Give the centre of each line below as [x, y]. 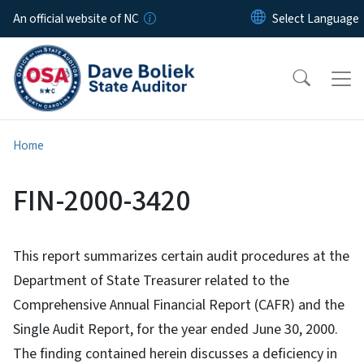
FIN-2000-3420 [102, 201]
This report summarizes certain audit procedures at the [181, 257]
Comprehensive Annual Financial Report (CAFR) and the [179, 305]
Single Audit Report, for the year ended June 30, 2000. [175, 330]
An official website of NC [76, 19]
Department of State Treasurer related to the [151, 281]
